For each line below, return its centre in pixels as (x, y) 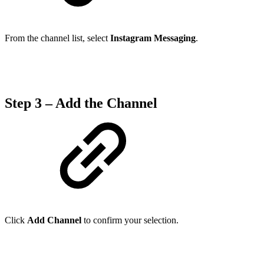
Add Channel (54, 220)
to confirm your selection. (130, 220)
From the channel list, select (57, 38)
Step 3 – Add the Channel (81, 103)
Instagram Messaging (153, 38)
